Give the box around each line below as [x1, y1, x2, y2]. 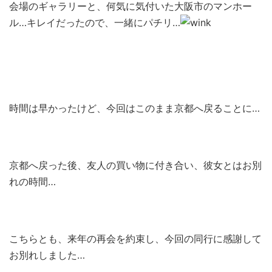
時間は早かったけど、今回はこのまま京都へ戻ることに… [9, 102, 260, 114]
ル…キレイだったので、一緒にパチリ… [9, 16, 180, 29]
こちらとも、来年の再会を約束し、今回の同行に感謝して [9, 233, 262, 245]
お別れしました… [9, 249, 85, 261]
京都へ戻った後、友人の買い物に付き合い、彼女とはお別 [9, 159, 262, 171]
